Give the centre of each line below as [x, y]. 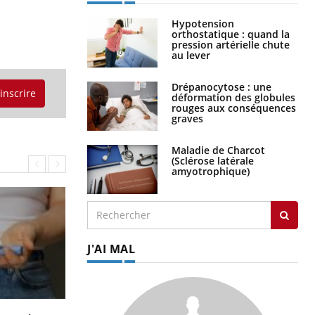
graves [187, 118]
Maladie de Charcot [218, 150]
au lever [191, 55]
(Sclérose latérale [213, 160]
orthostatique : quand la [231, 34]
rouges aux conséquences [234, 108]
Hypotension [203, 23]
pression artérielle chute [231, 44]
